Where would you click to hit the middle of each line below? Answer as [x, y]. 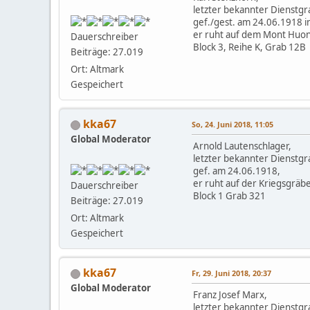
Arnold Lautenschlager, [242, 146]
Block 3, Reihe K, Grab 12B [249, 47]
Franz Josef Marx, [230, 295]
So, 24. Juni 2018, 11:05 [232, 125]
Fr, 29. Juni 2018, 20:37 [231, 273]
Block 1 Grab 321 [229, 196]
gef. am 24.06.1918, [237, 171]
